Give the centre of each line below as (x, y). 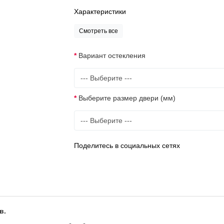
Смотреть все (99, 31)
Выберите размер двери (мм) (127, 98)
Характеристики (100, 11)
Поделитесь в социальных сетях (127, 145)
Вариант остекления (112, 55)
